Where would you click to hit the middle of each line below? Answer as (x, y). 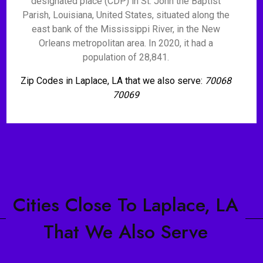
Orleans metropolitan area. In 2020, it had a (126, 43)
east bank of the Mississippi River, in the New (126, 29)
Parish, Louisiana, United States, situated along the (126, 15)
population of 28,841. (126, 57)
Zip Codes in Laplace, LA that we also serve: (112, 81)
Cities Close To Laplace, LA (125, 205)
